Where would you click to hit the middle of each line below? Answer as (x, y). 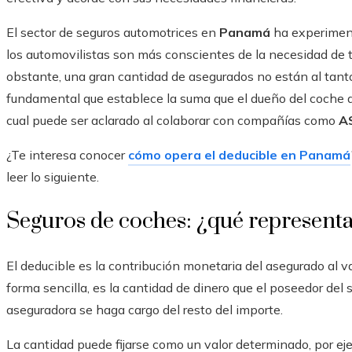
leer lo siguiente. (53, 177)
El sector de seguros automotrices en (113, 33)
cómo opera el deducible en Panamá (239, 155)
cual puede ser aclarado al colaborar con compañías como (172, 121)
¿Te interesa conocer (67, 155)
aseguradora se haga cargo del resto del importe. (145, 310)
